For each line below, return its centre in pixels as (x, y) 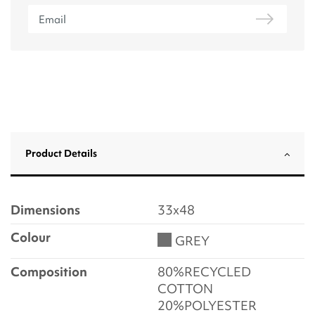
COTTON (185, 289)
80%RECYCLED (204, 272)
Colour (31, 238)
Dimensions (45, 210)
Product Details (61, 154)
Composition (49, 272)
